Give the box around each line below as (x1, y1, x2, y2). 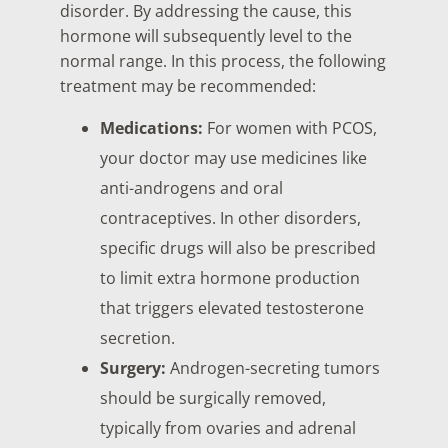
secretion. (100, 327, 179, 350)
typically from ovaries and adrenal (100, 417, 356, 440)
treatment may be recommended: (60, 74, 316, 97)
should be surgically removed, (100, 387, 326, 410)
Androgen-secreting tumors (166, 357, 380, 380)
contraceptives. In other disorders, (100, 207, 361, 230)
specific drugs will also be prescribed (100, 237, 376, 260)
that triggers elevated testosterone (100, 297, 364, 320)
